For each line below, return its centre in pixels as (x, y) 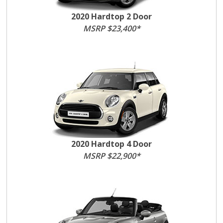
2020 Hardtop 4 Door (111, 144)
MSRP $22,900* (111, 156)
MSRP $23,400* (111, 28)
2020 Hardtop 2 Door (111, 16)
